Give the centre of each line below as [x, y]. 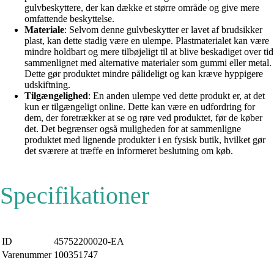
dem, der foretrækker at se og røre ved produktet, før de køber [143, 118]
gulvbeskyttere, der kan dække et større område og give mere [142, 8]
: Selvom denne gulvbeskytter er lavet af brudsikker [163, 30]
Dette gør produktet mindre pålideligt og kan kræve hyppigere [144, 74]
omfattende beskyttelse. [69, 19]
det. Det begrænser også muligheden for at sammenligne [133, 129]
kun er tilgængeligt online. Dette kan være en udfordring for [140, 107]
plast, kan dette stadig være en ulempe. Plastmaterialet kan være [147, 41]
